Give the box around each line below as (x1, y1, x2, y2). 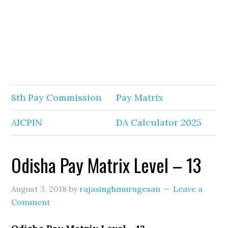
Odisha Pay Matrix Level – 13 (11, 151, 202, 178)
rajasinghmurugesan (79, 184, 161, 194)
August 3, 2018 (11, 184, 67, 194)
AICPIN (11, 117, 43, 128)
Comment (11, 197, 51, 207)
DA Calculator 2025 (116, 117, 202, 128)
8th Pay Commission (11, 92, 102, 103)
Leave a (173, 184, 203, 194)
